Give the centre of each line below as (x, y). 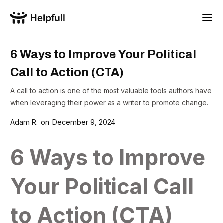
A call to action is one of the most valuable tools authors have (111, 90)
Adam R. (24, 122)
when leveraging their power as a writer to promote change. (109, 102)
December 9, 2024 (84, 122)
